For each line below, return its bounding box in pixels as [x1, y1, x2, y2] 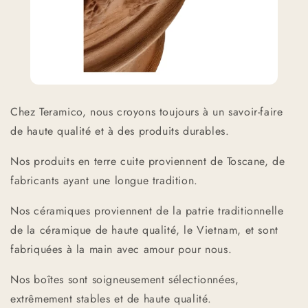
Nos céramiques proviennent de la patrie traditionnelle [10, 202, 284, 219]
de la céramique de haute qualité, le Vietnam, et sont [10, 221, 278, 238]
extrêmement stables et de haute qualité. [10, 290, 212, 307]
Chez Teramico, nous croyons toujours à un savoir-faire [10, 103, 283, 120]
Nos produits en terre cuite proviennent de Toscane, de [10, 153, 285, 169]
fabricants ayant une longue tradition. [10, 172, 198, 188]
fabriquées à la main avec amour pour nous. [10, 241, 232, 257]
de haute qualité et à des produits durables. [10, 122, 230, 139]
